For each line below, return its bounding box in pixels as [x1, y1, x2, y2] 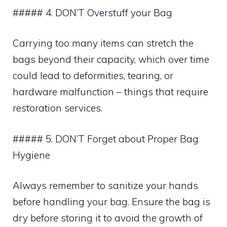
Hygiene [13, 148, 50, 161]
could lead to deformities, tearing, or [13, 69, 173, 82]
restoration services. [13, 102, 102, 114]
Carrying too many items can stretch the [13, 37, 194, 49]
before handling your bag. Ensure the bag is [13, 196, 210, 208]
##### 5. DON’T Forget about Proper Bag [13, 132, 199, 145]
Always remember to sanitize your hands [13, 179, 198, 192]
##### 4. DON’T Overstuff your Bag [13, 6, 172, 19]
